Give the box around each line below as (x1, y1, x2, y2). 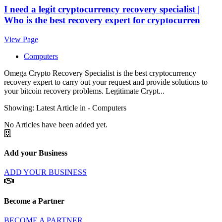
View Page (4, 35, 38, 44)
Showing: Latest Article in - (4, 103, 92, 112)
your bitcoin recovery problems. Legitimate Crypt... (4, 86, 165, 95)
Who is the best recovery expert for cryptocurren (4, 15, 200, 26)
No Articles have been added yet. (4, 120, 108, 129)
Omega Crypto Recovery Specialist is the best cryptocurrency (4, 68, 196, 77)
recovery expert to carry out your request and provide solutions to (4, 77, 208, 86)
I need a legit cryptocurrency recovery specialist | (4, 4, 200, 15)
